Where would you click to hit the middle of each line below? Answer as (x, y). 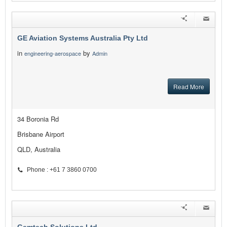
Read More (189, 87)
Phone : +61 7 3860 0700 (62, 170)
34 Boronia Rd (38, 119)
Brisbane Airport (41, 134)
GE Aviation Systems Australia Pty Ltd (83, 38)
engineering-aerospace (53, 53)
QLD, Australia (39, 149)
